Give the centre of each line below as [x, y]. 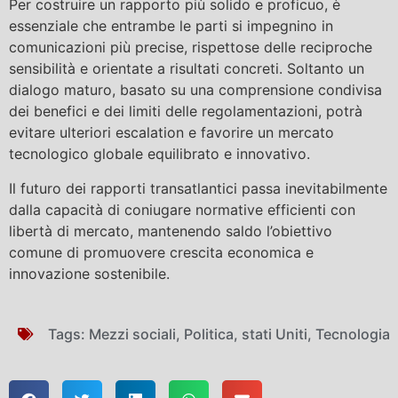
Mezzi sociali [132, 334]
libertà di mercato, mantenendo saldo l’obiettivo [171, 231]
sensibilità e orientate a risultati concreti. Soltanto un [187, 69]
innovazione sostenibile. [89, 273]
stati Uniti [275, 334]
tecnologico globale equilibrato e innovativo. [159, 154]
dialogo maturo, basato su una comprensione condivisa [195, 90]
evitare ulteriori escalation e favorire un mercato [171, 133]
